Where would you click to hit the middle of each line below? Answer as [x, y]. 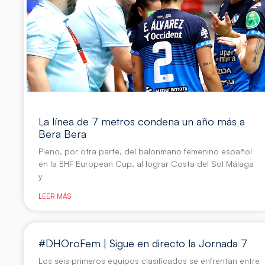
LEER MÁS [55, 196]
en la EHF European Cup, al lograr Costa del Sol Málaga [146, 164]
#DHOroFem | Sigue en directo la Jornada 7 [143, 243]
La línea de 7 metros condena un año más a [142, 122]
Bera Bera [63, 134]
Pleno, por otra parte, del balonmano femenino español [146, 151]
